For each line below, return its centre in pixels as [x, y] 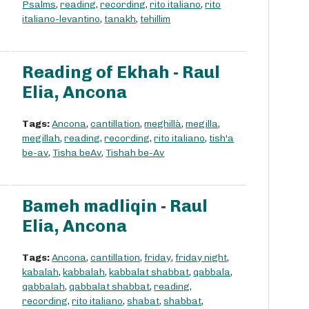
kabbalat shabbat [149, 272]
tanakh [120, 19]
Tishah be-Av [135, 153]
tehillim [156, 19]
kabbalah [84, 272]
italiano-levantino [61, 19]
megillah [41, 139]
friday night [201, 258]
